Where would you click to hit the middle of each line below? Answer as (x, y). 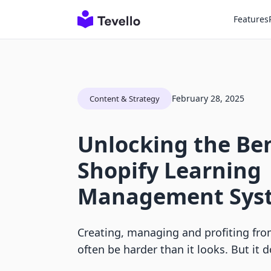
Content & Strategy (125, 99)
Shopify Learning (169, 170)
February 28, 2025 (208, 98)
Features (251, 19)
